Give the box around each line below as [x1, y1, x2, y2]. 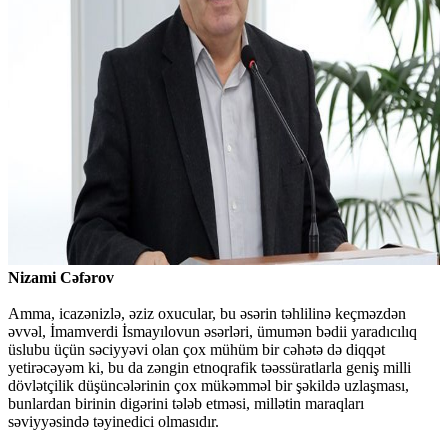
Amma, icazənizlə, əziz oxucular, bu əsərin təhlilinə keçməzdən [8, 305, 406, 323]
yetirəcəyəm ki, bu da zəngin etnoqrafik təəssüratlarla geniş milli [8, 359, 411, 377]
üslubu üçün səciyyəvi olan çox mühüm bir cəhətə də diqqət [8, 341, 385, 359]
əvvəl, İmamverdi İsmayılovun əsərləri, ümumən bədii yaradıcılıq [8, 323, 417, 341]
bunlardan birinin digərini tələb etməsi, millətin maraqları [8, 395, 364, 413]
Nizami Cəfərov [8, 269, 114, 287]
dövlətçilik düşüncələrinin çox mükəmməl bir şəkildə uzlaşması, [8, 377, 409, 395]
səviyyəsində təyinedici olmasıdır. [8, 413, 219, 431]
